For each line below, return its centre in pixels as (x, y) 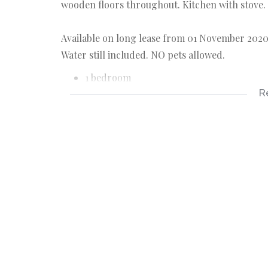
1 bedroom (108, 77)
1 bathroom (110, 94)
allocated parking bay (133, 111)
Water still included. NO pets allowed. (143, 54)
